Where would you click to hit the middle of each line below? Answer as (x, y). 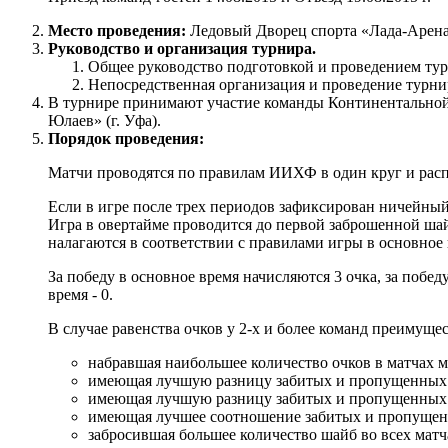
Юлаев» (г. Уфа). (104, 120)
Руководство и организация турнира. (182, 48)
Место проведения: (117, 30)
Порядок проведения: (126, 138)
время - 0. (80, 294)
